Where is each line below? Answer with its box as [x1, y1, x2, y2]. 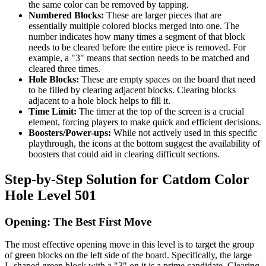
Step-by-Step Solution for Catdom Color [5, 171, 249, 187]
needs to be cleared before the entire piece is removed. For [28, 42, 246, 52]
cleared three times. [28, 63, 100, 74]
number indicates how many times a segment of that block [28, 31, 245, 42]
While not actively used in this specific [111, 127, 257, 138]
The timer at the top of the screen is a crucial [77, 106, 244, 116]
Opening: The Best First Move [5, 215, 151, 228]
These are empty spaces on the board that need [79, 74, 255, 84]
